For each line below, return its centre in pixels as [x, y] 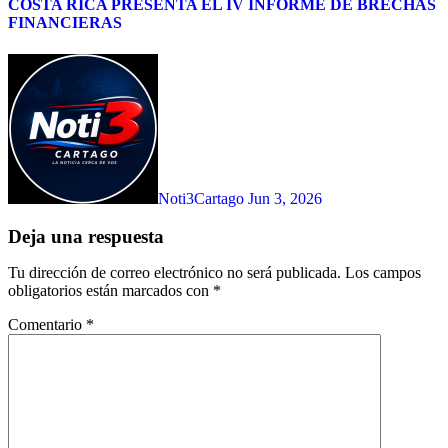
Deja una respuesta [86, 237]
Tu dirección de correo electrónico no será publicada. [174, 273]
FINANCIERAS [65, 23]
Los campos [383, 273]
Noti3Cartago [203, 198]
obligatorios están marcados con [110, 291]
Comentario [47, 325]
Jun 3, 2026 [285, 198]
